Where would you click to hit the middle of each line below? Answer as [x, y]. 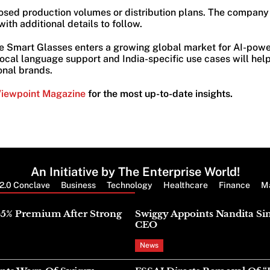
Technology [129, 185]
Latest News [170, 202]
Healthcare [185, 185]
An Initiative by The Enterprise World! [135, 171]
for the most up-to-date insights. [159, 93]
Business [78, 185]
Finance [234, 185]
